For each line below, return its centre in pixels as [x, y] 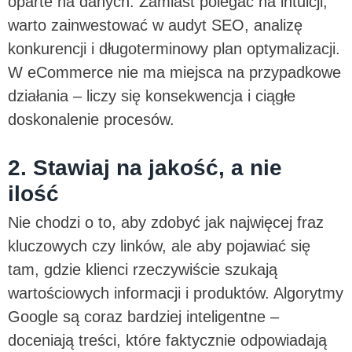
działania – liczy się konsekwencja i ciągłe [152, 95]
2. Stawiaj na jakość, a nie [145, 167]
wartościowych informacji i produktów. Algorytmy [176, 293]
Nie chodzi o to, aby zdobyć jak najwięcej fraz [166, 222]
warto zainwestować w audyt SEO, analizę [155, 25]
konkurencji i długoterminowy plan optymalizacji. [174, 48]
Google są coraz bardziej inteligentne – [143, 316]
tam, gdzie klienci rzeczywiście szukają [143, 269]
